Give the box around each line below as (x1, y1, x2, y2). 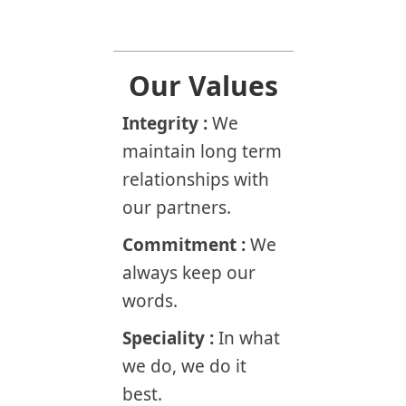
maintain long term (122, 140, 282, 163)
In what (218, 326, 280, 350)
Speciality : (122, 326, 218, 350)
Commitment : (122, 233, 250, 256)
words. (122, 289, 178, 313)
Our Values (128, 67, 278, 104)
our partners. (122, 196, 231, 219)
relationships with (122, 168, 269, 191)
